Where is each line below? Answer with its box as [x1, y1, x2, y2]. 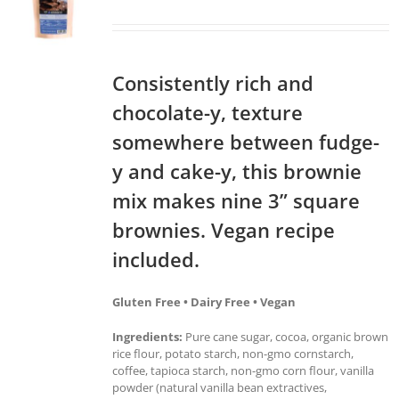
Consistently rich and [112, 69, 313, 96]
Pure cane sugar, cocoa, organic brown [183, 328, 388, 345]
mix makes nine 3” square [112, 186, 360, 214]
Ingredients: [112, 328, 183, 345]
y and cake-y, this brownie [112, 157, 362, 184]
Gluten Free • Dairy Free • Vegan [112, 293, 296, 310]
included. [112, 245, 199, 273]
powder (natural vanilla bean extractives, [112, 379, 327, 395]
